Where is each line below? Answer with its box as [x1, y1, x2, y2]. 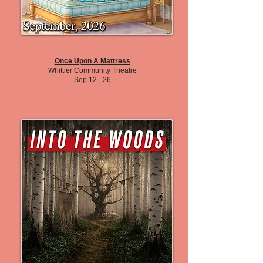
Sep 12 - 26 [73, 76, 111, 84]
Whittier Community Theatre [48, 66, 137, 75]
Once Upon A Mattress [54, 57, 130, 65]
